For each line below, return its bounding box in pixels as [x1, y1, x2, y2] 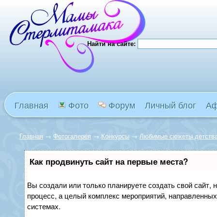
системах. [27, 201, 61, 211]
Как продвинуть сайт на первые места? [30, 155, 188, 167]
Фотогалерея [53, 131, 91, 140]
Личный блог [145, 98, 196, 111]
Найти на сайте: [87, 39, 138, 48]
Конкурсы [101, 131, 129, 140]
